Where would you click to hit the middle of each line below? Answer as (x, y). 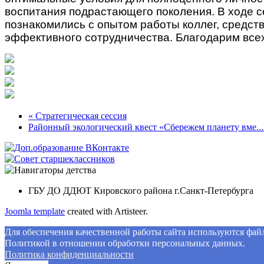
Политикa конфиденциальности (69, 254)
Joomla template (35, 211)
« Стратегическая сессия (77, 115)
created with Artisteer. (106, 211)
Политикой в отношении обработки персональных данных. (125, 243)
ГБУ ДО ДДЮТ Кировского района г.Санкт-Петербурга (141, 190)
